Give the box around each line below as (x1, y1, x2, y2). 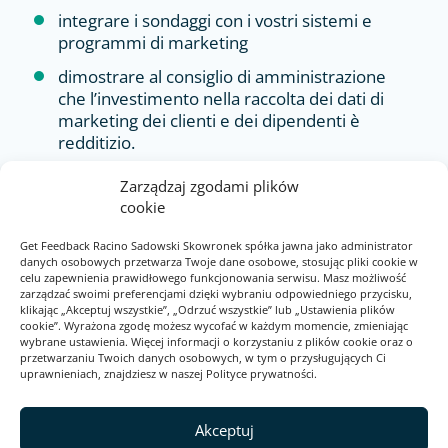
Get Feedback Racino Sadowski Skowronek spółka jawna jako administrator (20, 238, 413, 253)
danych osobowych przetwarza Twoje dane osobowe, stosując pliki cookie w (20, 254, 418, 269)
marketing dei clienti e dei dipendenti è (57, 109, 360, 133)
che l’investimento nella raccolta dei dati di (57, 87, 384, 111)
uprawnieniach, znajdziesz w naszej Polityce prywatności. (20, 366, 317, 381)
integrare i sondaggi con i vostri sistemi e (57, 9, 372, 33)
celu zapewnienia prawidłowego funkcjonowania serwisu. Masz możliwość (20, 270, 406, 285)
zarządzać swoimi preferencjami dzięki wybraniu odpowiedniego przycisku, (20, 286, 412, 301)
